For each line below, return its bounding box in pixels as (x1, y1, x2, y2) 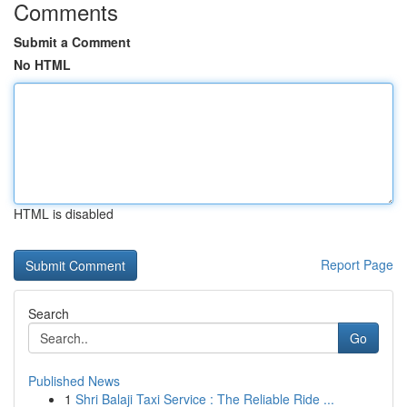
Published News (28, 372, 120, 390)
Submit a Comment (14, 33, 131, 51)
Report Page (321, 255, 393, 273)
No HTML (14, 55, 71, 74)
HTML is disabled (14, 204, 114, 223)
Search (28, 304, 69, 323)
